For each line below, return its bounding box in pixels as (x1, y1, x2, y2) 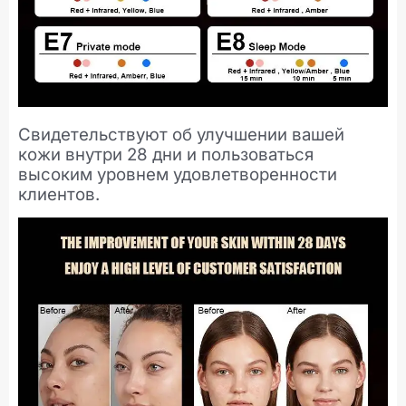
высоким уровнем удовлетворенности (18, 163, 337, 185)
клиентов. (18, 183, 100, 205)
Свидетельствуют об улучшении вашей (18, 123, 344, 145)
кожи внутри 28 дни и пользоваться (18, 143, 314, 165)
